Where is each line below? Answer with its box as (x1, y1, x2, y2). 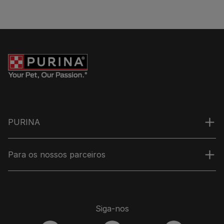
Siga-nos (95, 203, 129, 213)
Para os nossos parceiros (8, 149, 105, 159)
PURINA (8, 116, 40, 127)
